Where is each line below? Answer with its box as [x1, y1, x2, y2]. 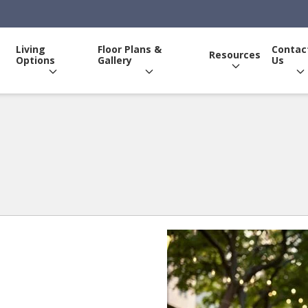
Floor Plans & [98, 43, 162, 56]
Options [16, 54, 56, 67]
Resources [208, 48, 261, 61]
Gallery [98, 54, 133, 67]
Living [16, 43, 46, 56]
